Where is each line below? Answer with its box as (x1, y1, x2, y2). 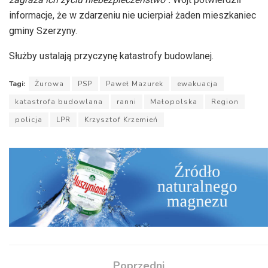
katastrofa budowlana (15, 97, 103, 107)
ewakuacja (177, 79, 218, 89)
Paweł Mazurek (106, 79, 163, 89)
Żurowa (35, 79, 64, 89)
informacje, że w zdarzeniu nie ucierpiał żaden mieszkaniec (9, 10, 256, 22)
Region (211, 97, 239, 107)
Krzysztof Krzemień (84, 115, 158, 125)
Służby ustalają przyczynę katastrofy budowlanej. (9, 50, 214, 62)
